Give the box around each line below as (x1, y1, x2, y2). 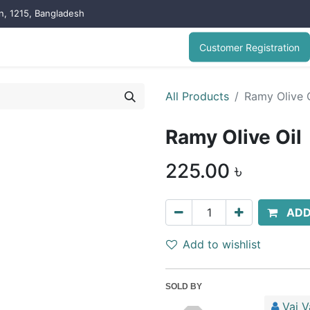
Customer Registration (199, 41, 300, 53)
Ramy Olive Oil (165, 125, 302, 149)
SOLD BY (165, 282, 202, 291)
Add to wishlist (183, 237, 261, 251)
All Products (165, 89, 229, 103)
